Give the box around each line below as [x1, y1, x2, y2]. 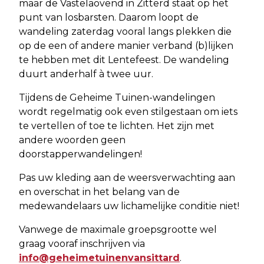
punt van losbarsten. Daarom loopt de [19, 11, 199, 23]
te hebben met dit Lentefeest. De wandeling [19, 54, 229, 65]
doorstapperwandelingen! [19, 148, 142, 160]
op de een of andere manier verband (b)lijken [19, 39, 233, 51]
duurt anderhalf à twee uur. [19, 68, 153, 80]
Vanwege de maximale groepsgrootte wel [19, 223, 217, 235]
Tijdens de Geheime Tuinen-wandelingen [19, 91, 215, 103]
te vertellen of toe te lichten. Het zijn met [19, 120, 214, 131]
